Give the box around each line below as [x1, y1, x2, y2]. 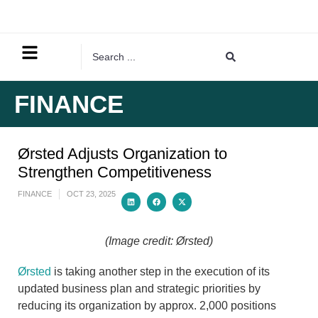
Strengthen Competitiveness [18, 163, 212, 181]
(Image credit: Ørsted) [105, 235, 213, 247]
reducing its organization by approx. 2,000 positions [18, 300, 276, 312]
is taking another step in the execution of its [51, 265, 270, 278]
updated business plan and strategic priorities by [18, 283, 261, 295]
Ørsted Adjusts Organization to [18, 145, 227, 163]
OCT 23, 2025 [67, 190, 116, 198]
